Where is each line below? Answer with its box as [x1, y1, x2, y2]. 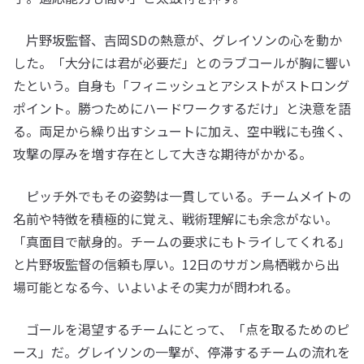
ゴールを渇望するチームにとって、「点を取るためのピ [13, 318, 349, 339]
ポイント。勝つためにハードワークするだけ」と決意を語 [13, 97, 351, 118]
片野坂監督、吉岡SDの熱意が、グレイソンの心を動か [13, 29, 342, 50]
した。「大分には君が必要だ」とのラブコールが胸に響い [13, 52, 351, 72]
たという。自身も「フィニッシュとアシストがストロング [13, 75, 349, 95]
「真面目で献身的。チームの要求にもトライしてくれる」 [13, 231, 351, 251]
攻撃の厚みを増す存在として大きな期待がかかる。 [13, 143, 312, 163]
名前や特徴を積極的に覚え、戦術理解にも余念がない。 [13, 208, 338, 228]
